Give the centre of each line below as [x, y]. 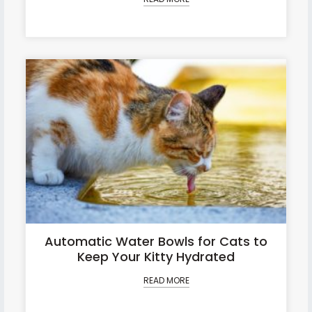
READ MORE [166, 280]
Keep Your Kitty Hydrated [156, 256]
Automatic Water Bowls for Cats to [156, 241]
